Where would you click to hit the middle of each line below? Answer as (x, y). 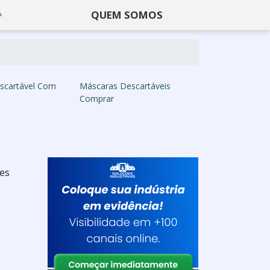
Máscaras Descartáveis (125, 86)
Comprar (96, 99)
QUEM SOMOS (127, 15)
